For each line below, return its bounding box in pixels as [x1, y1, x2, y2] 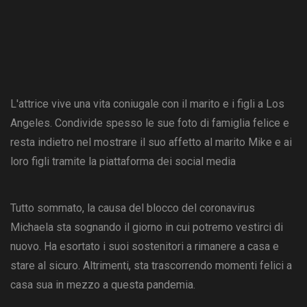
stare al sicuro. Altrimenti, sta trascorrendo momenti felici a [10, 259, 292, 273]
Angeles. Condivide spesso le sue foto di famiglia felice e [10, 116, 289, 130]
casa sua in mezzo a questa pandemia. [10, 278, 195, 292]
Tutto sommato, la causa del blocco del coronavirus [10, 201, 255, 215]
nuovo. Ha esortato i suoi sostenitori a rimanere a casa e [10, 240, 279, 254]
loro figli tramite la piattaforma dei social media [10, 155, 236, 169]
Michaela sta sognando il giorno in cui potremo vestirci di [10, 221, 283, 234]
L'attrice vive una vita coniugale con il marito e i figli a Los [10, 97, 284, 111]
